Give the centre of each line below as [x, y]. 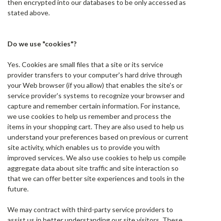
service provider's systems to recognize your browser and [96, 95]
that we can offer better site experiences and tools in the [96, 178]
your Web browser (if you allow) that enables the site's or [95, 85]
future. [18, 189]
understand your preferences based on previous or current [98, 137]
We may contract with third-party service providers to [90, 209]
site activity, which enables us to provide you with [84, 147]
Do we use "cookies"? [42, 44]
